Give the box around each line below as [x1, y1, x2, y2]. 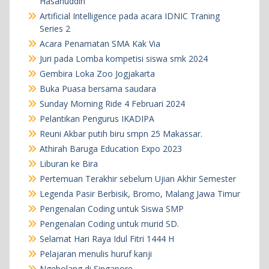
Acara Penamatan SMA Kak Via [39, 38, 160, 50]
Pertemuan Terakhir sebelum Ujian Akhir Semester [39, 173, 236, 185]
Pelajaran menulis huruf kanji [39, 248, 152, 260]
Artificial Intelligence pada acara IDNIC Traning [39, 10, 220, 22]
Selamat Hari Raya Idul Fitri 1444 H [39, 233, 174, 245]
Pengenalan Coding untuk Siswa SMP [39, 203, 184, 215]
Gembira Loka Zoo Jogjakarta [39, 68, 155, 80]
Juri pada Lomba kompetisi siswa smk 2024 [39, 53, 208, 65]
